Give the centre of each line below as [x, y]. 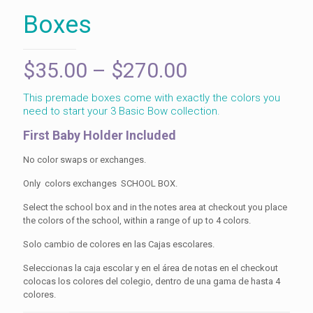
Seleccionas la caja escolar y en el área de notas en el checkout [151, 268]
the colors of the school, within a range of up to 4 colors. [137, 220]
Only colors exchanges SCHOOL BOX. [100, 183]
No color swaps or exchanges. [85, 159]
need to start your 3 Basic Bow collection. [122, 111]
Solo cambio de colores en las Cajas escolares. [119, 244]
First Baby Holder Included [100, 135]
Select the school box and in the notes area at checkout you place [155, 207]
